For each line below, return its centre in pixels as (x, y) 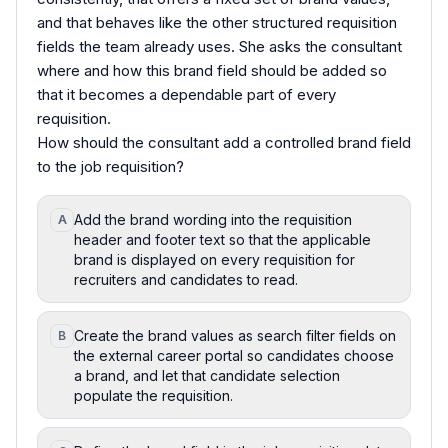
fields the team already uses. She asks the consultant (219, 46)
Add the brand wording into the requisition (213, 219)
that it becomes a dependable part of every (186, 94)
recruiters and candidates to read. (186, 279)
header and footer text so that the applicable (222, 239)
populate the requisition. (153, 395)
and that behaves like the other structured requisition (217, 22)
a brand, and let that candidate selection (207, 375)
